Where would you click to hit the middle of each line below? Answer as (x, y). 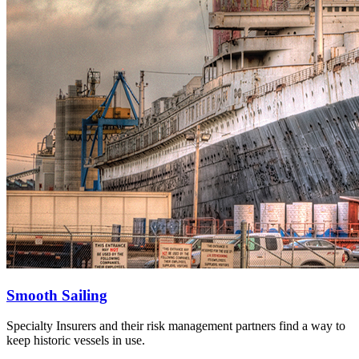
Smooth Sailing (57, 295)
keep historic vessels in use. (76, 341)
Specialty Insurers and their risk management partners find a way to (176, 326)
